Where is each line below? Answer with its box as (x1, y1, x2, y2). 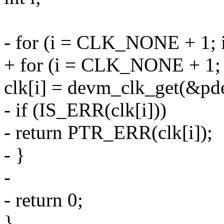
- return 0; (4, 189, 83, 211)
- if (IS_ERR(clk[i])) (4, 99, 166, 121)
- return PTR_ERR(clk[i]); (4, 121, 212, 143)
